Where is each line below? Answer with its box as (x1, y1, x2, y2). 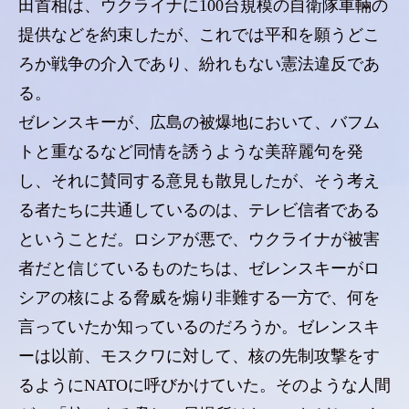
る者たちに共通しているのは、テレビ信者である (18, 201, 380, 219)
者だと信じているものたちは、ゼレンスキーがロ (18, 259, 380, 278)
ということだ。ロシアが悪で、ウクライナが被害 (18, 230, 380, 248)
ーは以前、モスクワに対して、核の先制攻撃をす (18, 347, 380, 365)
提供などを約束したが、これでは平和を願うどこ (18, 26, 380, 44)
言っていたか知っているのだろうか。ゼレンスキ (18, 318, 380, 336)
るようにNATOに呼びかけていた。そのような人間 (18, 376, 391, 394)
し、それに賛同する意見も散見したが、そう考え (18, 172, 380, 190)
